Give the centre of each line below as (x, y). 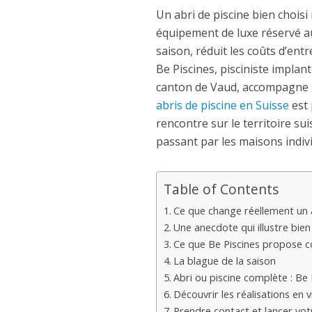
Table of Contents (221, 189)
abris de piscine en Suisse (223, 106)
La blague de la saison (225, 261)
